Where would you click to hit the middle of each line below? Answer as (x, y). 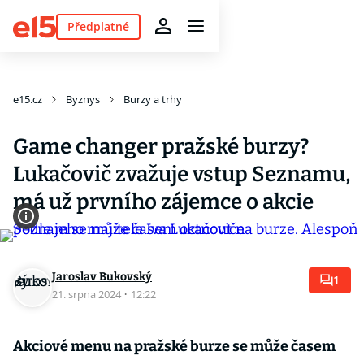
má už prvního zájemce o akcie (163, 202)
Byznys (83, 99)
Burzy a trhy (153, 99)
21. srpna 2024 (88, 294)
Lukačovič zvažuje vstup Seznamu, (182, 174)
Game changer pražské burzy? (161, 147)
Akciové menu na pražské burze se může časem (174, 346)
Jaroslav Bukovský (102, 277)
